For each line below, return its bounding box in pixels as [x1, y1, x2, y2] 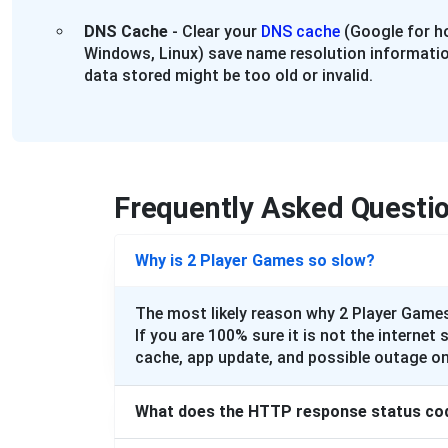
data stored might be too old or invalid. [84, 66, 373, 85]
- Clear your [168, 22, 261, 41]
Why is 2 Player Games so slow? [135, 251, 375, 270]
